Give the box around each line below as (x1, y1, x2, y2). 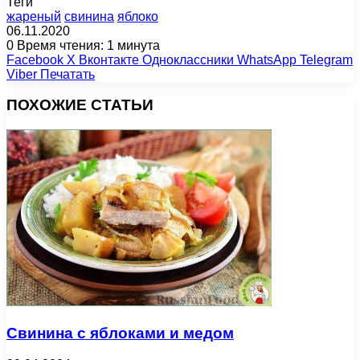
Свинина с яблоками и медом (6, 324, 234, 342)
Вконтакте (79, 52, 139, 67)
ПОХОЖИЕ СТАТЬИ (6, 96, 153, 114)
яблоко (117, 9, 158, 23)
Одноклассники (142, 52, 234, 67)
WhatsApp (237, 52, 297, 67)
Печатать (40, 67, 95, 81)
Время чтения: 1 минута (14, 38, 160, 52)
